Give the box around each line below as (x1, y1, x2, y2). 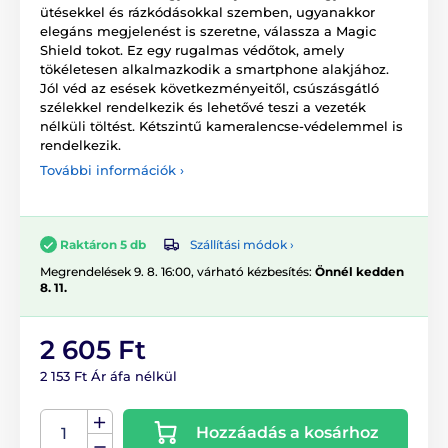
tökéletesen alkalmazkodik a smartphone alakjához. (40, 60, 389, 77)
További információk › (40, 161, 184, 178)
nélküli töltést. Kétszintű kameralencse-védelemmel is (40, 117, 403, 134)
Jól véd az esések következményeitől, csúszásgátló (40, 79, 379, 96)
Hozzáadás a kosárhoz (196, 423, 379, 443)
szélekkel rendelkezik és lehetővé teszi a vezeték (40, 98, 366, 115)
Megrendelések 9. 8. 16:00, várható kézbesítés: (40, 264, 315, 280)
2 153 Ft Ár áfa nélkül (40, 368, 177, 385)
